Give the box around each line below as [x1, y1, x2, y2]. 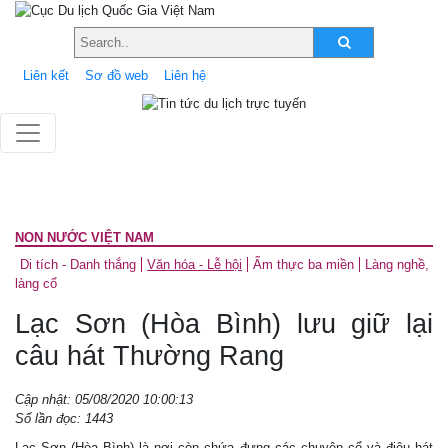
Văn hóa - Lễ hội [147, 256, 242, 272]
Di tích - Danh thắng [20, 256, 136, 272]
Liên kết [23, 67, 69, 83]
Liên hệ [164, 67, 206, 83]
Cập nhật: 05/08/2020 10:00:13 [15, 391, 193, 407]
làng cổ [15, 275, 57, 291]
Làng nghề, [365, 256, 429, 272]
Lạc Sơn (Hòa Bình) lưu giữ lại [15, 308, 433, 339]
